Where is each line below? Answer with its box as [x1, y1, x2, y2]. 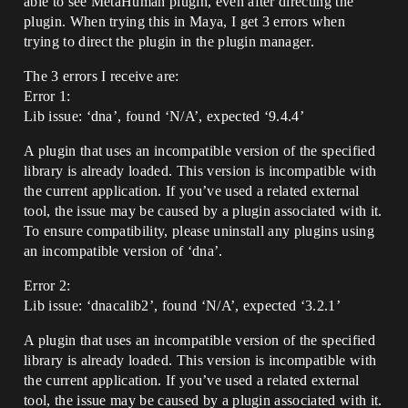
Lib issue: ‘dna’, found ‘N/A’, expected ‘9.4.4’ [24, 108, 305, 124]
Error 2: [24, 278, 71, 293]
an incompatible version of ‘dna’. [24, 243, 223, 259]
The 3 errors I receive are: [24, 68, 179, 84]
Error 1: [24, 88, 71, 104]
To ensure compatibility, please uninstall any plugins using [24, 223, 374, 239]
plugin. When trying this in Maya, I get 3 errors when [24, 14, 345, 29]
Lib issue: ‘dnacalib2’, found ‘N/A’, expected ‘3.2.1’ [24, 298, 341, 313]
